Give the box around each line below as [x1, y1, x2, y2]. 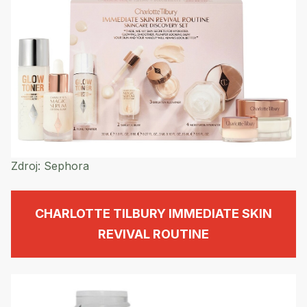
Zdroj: [11, 158, 40, 173]
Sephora [40, 158, 89, 173]
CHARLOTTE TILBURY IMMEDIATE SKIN [35, 206, 272, 221]
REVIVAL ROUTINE [98, 226, 209, 241]
